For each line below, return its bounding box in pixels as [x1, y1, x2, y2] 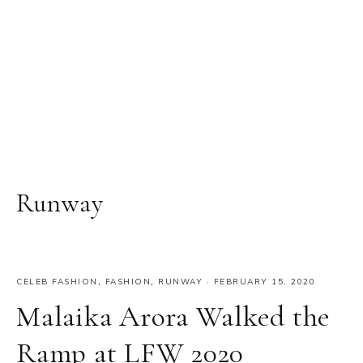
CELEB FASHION [16, 276, 98, 287]
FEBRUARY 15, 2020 [213, 276, 315, 287]
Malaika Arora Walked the [16, 299, 331, 334]
